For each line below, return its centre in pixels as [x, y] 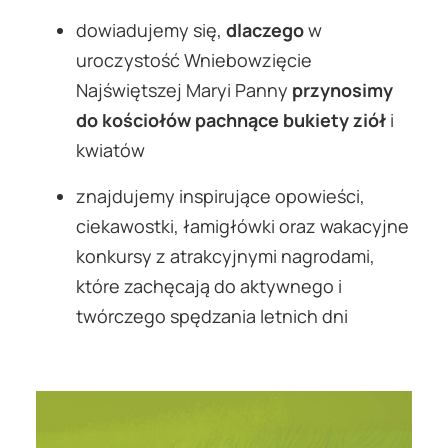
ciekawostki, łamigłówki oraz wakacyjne [242, 226]
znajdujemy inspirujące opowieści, [220, 196]
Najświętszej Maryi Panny [184, 90]
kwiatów [110, 150]
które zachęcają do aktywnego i [209, 286]
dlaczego [265, 30]
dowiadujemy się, [151, 30]
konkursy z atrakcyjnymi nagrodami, [225, 256]
